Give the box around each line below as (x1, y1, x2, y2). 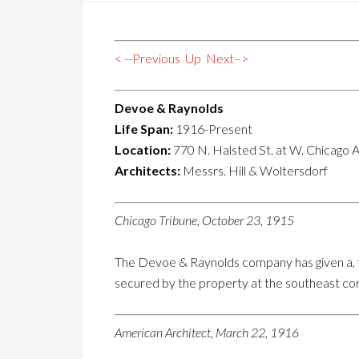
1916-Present (175, 121, 252, 136)
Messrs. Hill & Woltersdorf (183, 163, 328, 178)
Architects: (115, 163, 183, 178)
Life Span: (115, 121, 175, 136)
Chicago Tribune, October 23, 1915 (115, 212, 294, 228)
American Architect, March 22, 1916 (115, 325, 299, 340)
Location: (115, 142, 173, 157)
